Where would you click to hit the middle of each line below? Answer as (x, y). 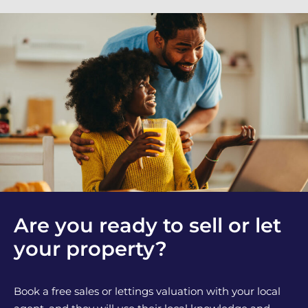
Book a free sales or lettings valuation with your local (147, 291)
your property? (90, 249)
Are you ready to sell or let (147, 225)
